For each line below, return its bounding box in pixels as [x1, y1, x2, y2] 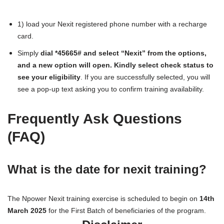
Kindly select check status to [114, 61, 213, 69]
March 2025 [7, 206, 46, 214]
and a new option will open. [17, 61, 112, 69]
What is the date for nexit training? [7, 162, 206, 176]
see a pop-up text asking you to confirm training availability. [17, 85, 204, 93]
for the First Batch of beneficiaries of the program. [46, 206, 206, 214]
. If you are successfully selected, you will [80, 73, 210, 81]
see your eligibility [17, 73, 80, 81]
